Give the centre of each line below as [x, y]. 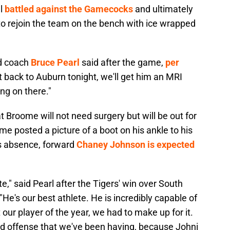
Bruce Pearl [55, 63]
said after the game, [122, 63]
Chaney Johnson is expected [136, 145]
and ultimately [163, 9]
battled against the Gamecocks [69, 9]
